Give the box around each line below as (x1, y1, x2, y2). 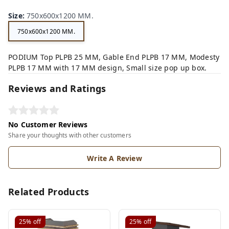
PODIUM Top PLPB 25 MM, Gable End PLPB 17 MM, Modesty (8, 52, 220, 62)
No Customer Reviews (8, 120, 88, 130)
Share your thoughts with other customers (8, 131, 131, 140)
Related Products (8, 186, 89, 198)
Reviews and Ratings (8, 82, 106, 95)
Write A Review (87, 153, 142, 164)
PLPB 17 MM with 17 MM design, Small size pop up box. (8, 63, 207, 73)
